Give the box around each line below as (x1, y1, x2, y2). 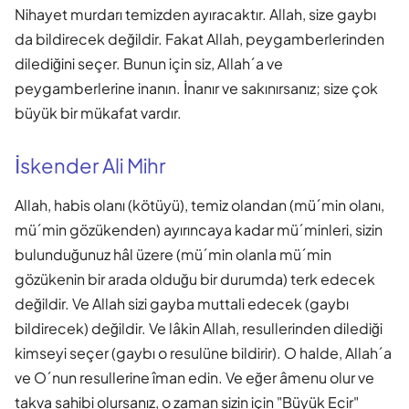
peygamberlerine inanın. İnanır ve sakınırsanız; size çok (15, 78, 378, 98)
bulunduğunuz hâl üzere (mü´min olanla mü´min (15, 244, 331, 264)
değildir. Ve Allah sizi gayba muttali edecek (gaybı (15, 293, 349, 313)
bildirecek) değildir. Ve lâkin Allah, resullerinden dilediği (15, 318, 383, 338)
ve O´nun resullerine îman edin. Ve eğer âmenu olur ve (15, 367, 374, 387)
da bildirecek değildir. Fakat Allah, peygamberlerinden (15, 28, 384, 48)
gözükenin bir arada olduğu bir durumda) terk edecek (15, 268, 375, 288)
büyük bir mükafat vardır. (15, 102, 182, 122)
